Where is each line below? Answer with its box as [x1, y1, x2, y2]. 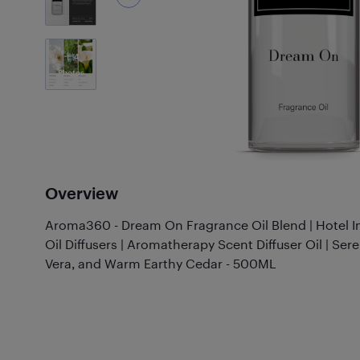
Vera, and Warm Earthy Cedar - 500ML [45, 256, 276, 271]
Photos [57, 67, 84, 77]
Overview [45, 183, 118, 202]
